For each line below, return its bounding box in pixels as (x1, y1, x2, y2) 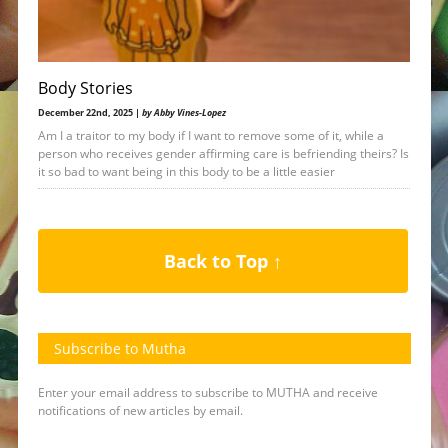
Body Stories (37, 77, 133, 100)
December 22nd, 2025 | (37, 106, 142, 120)
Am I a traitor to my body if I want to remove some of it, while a (37, 127, 384, 145)
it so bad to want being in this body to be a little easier (37, 163, 335, 181)
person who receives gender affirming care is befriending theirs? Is (37, 145, 409, 163)
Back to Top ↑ (163, 249, 282, 274)
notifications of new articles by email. (37, 402, 243, 420)
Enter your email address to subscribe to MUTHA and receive (37, 384, 378, 402)
